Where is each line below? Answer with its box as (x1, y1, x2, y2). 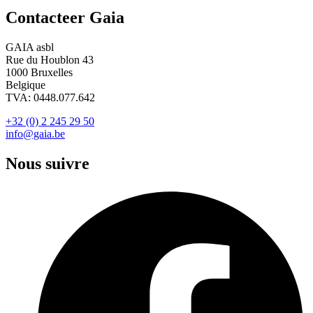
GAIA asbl (6, 41, 54, 54)
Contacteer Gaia (6, 8, 124, 27)
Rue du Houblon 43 (6, 54, 94, 66)
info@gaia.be (6, 128, 65, 140)
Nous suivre (6, 154, 89, 173)
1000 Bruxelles (6, 66, 73, 79)
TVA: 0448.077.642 (6, 92, 95, 104)
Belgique (6, 79, 45, 92)
